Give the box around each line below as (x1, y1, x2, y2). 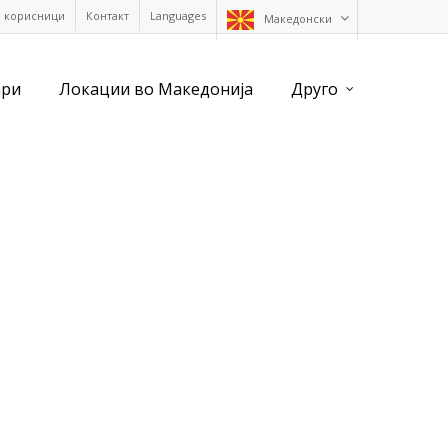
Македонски (264, 10, 332, 26)
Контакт (86, 8, 129, 23)
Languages (150, 8, 206, 23)
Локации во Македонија (59, 78, 253, 100)
